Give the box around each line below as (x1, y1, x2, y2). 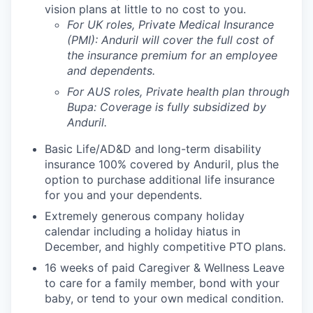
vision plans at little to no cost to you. (45, 2, 246, 16)
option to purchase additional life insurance (45, 173, 275, 187)
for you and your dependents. (45, 188, 202, 202)
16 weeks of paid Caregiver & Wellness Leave (45, 261, 284, 275)
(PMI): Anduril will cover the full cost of (67, 33, 274, 47)
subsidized (193, 100, 249, 114)
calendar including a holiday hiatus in (45, 224, 240, 238)
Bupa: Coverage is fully (67, 100, 193, 114)
